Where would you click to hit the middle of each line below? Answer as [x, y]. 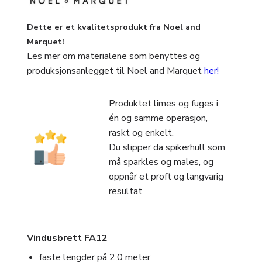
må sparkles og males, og [161, 162]
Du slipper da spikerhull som [167, 147]
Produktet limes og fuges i [163, 103]
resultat [125, 191]
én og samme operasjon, [158, 118]
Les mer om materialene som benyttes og [113, 56]
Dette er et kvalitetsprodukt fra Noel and [114, 27]
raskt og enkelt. [141, 132]
